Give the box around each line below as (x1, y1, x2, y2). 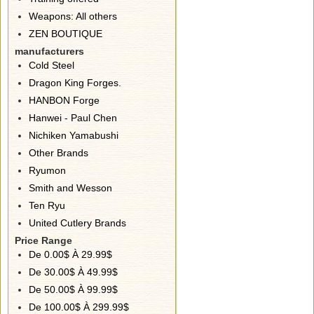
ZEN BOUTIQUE (29, 28, 102, 39)
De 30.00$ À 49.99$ (29, 266, 118, 278)
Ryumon (29, 165, 66, 176)
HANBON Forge (29, 95, 100, 106)
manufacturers (15, 46, 84, 57)
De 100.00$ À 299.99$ (29, 301, 129, 313)
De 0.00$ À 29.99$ (29, 249, 112, 260)
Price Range (15, 235, 72, 246)
